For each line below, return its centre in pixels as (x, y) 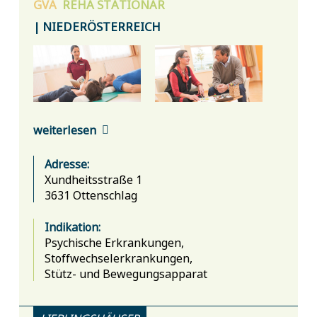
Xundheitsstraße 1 (93, 179)
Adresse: (67, 164)
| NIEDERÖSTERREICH (97, 26)
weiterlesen (64, 129)
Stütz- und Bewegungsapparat (126, 273)
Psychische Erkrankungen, (115, 242)
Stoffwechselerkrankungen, (120, 258)
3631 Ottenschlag (91, 195)
